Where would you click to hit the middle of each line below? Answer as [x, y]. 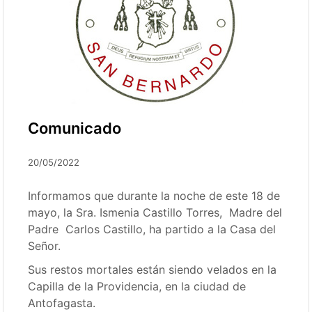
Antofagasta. [62, 303]
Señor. [45, 246]
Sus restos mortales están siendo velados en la [153, 270]
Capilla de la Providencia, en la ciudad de [137, 286]
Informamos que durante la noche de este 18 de [154, 196]
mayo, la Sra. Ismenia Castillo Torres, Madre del [155, 212]
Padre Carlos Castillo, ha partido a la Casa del [152, 229]
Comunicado [75, 128]
